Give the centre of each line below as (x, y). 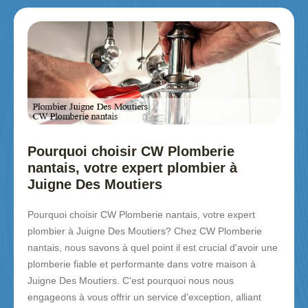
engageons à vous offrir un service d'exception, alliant (144, 297)
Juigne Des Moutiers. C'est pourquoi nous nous (131, 281)
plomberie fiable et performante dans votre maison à (142, 264)
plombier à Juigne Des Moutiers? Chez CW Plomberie (145, 231)
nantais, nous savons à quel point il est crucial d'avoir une (153, 248)
